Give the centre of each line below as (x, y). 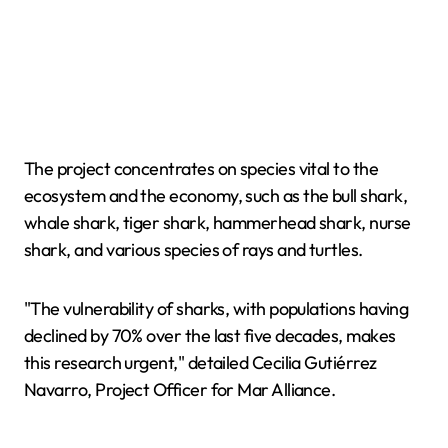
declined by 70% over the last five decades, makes (210, 335)
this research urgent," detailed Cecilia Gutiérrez (200, 362)
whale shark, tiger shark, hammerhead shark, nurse (217, 222)
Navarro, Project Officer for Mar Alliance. (180, 389)
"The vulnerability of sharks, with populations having (216, 308)
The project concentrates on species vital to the (201, 168)
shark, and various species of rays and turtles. (193, 249)
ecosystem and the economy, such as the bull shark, (215, 195)
